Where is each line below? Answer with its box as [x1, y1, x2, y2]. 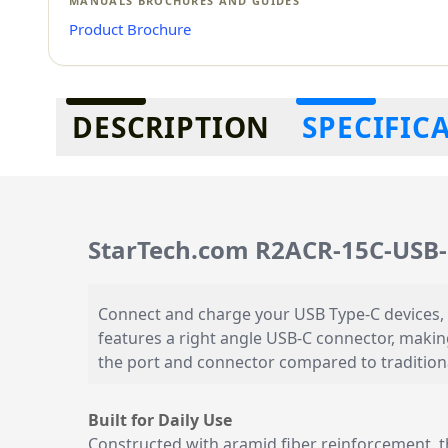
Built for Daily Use [88, 409, 232, 431]
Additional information [47, 98, 219, 120]
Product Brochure [69, 19, 191, 39]
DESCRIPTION [72, 108, 271, 146]
